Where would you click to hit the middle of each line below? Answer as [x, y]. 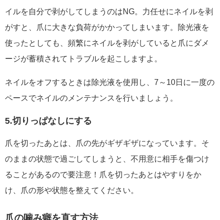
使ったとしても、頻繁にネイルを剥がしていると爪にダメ [107, 43]
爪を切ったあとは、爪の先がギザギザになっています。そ [107, 143]
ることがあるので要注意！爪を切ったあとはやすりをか [103, 174]
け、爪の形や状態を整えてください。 [72, 190]
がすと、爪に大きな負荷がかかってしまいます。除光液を [107, 27]
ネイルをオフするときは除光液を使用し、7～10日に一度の [110, 82]
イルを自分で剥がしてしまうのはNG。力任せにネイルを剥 [109, 11]
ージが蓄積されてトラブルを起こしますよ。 [83, 58]
